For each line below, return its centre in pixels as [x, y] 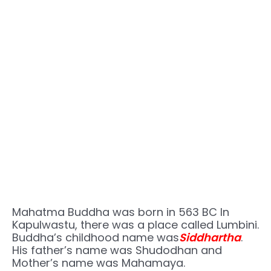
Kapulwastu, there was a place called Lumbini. [135, 225]
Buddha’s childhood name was [96, 238]
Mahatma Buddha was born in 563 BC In [121, 212]
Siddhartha [210, 238]
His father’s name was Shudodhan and [117, 250]
